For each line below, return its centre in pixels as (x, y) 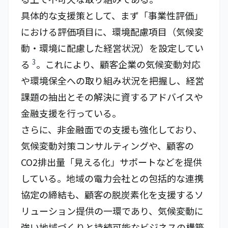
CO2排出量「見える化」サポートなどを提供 (111, 162)
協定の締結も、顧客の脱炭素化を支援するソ (112, 194)
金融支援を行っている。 (71, 113)
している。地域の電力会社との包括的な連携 (112, 178)
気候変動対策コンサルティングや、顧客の (107, 146)
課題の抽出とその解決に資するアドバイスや (112, 97)
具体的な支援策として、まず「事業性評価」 (112, 15)
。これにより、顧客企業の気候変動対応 (118, 64)
